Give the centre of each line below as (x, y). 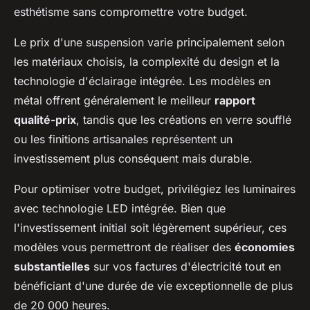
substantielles (52, 267)
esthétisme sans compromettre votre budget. (131, 12)
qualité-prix (45, 120)
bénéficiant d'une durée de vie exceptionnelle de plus (153, 286)
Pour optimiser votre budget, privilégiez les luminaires (155, 189)
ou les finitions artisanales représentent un (123, 139)
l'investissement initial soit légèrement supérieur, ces (150, 228)
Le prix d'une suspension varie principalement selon (149, 43)
